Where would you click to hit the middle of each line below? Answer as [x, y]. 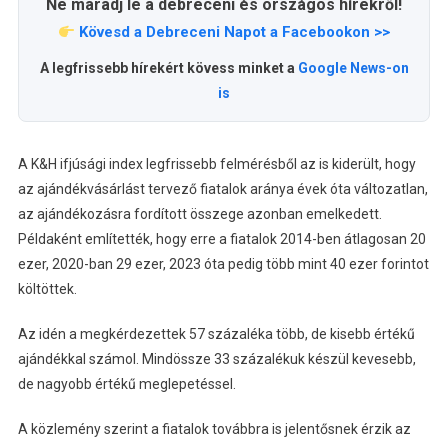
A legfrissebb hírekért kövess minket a [168, 68]
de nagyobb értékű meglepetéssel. [126, 384]
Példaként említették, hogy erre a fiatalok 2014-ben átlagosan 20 [221, 239]
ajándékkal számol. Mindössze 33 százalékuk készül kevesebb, [216, 359]
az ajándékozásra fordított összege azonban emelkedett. [199, 214]
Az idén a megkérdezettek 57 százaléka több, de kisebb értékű [216, 334]
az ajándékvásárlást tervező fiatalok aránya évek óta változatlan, [222, 189]
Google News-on [353, 68]
